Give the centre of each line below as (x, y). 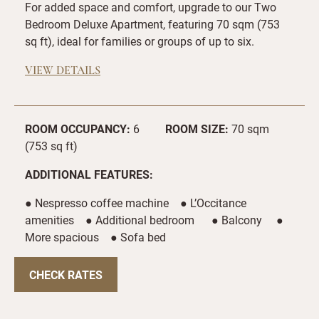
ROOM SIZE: (197, 129)
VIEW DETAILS (63, 71)
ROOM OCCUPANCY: (78, 129)
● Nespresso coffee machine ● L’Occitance (136, 203)
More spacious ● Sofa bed (95, 237)
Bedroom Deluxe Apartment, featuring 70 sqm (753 (152, 24)
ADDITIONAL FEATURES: (89, 174)
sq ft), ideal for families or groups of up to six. (140, 41)
